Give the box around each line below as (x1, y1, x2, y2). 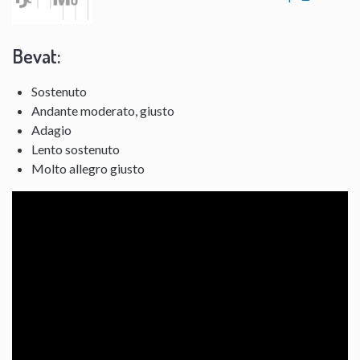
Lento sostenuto (31, 141, 120, 157)
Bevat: (12, 43, 61, 68)
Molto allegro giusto (31, 160, 145, 176)
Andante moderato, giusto (31, 102, 174, 118)
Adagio (31, 121, 72, 137)
